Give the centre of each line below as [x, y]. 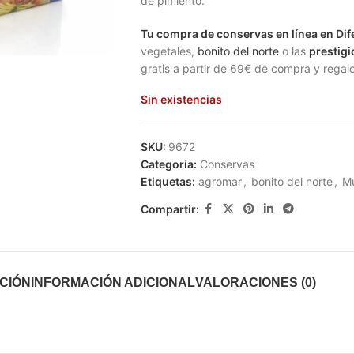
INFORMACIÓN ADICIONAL [113, 282]
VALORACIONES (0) [256, 282]
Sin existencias [181, 99]
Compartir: [169, 209]
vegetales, [169, 51]
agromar [220, 181]
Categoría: [168, 164]
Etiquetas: [168, 181]
